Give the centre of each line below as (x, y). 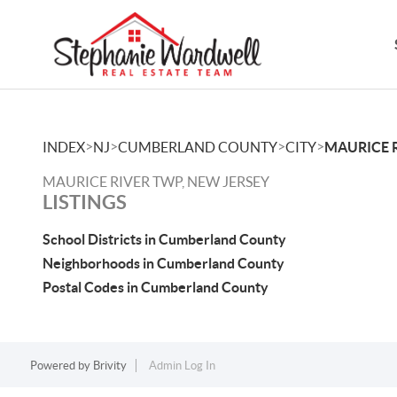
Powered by (61, 366)
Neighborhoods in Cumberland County (163, 263)
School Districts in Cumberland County (164, 239)
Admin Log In (182, 366)
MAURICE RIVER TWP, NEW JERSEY (156, 182)
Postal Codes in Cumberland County (156, 287)
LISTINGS (85, 202)
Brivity (109, 366)
